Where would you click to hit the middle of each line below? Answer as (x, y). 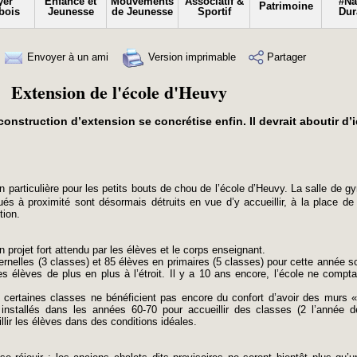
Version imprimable (190, 57)
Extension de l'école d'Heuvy (119, 92)
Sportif (214, 12)
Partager (285, 57)
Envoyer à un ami (66, 57)
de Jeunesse (142, 12)
